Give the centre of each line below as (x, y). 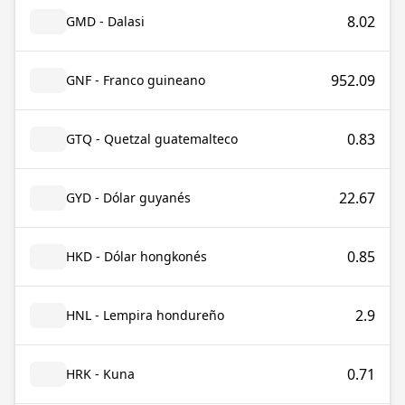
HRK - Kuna (100, 374)
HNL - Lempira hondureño (145, 315)
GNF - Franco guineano (136, 80)
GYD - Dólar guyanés (128, 198)
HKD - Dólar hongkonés (137, 256)
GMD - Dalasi (105, 21)
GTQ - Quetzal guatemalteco (152, 139)
